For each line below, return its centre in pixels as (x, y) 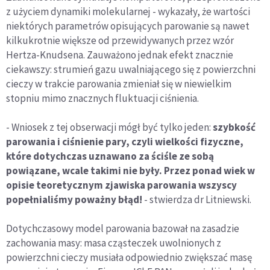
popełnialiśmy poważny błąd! (74, 200)
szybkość (234, 127)
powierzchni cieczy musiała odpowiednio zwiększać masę (129, 258)
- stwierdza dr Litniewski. (197, 200)
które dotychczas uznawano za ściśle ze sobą (110, 156)
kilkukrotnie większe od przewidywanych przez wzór (120, 41)
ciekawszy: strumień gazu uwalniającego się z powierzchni (131, 70)
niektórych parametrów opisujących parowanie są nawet (128, 26)
